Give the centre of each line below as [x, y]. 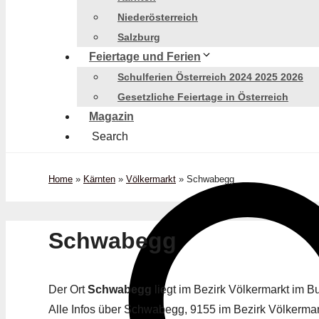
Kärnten [99, 179]
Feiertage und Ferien [145, 57]
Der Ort [68, 290]
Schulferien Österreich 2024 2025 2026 [210, 77]
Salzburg [139, 37]
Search [110, 136]
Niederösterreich [158, 17]
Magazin [111, 116]
